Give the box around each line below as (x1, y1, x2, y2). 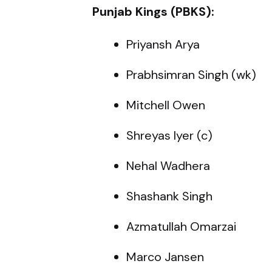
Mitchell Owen (126, 97, 205, 113)
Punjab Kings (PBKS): (92, 3, 214, 19)
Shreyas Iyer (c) (126, 127, 212, 143)
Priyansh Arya (126, 36, 200, 52)
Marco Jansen (126, 248, 204, 265)
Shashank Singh (126, 188, 212, 204)
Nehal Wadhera (126, 157, 210, 174)
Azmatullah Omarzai (126, 218, 236, 234)
